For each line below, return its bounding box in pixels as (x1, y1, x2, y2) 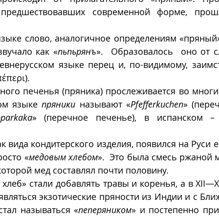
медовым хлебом (28, 151, 98, 163)
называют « (75, 98, 131, 110)
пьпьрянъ (58, 45, 97, 58)
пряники (42, 98, 76, 110)
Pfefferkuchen (131, 98, 184, 110)
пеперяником (78, 204, 132, 216)
